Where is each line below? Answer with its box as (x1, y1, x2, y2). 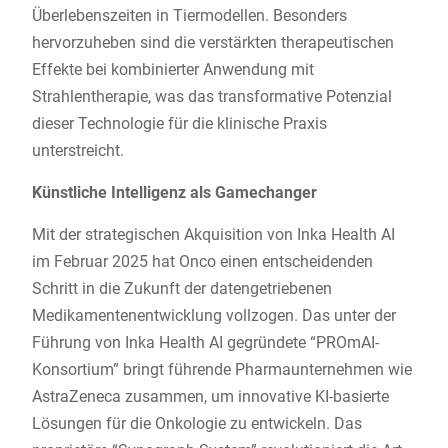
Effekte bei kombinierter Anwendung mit (31, 60, 314, 80)
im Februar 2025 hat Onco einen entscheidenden (31, 252, 373, 272)
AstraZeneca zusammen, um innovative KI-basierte (31, 387, 389, 407)
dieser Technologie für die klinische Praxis (31, 114, 327, 134)
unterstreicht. (31, 141, 124, 161)
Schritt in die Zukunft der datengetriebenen (31, 279, 332, 299)
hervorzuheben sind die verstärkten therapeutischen (31, 33, 394, 53)
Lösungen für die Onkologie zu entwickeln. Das (31, 414, 362, 434)
